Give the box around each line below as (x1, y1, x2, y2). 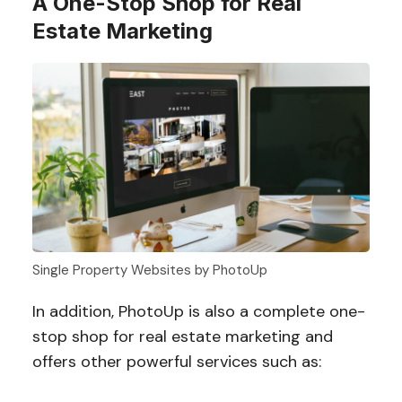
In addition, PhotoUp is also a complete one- (31, 300, 365, 322)
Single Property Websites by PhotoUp (31, 260, 267, 279)
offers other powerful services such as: (31, 350, 321, 372)
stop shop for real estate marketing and (31, 325, 333, 347)
